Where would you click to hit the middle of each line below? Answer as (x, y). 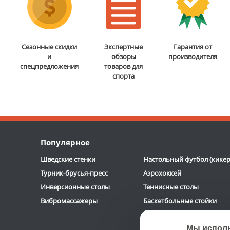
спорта (124, 76)
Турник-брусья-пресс (74, 173)
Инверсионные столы (75, 187)
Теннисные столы (171, 187)
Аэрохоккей (162, 173)
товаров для (124, 66)
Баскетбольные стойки (180, 201)
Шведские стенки (68, 159)
